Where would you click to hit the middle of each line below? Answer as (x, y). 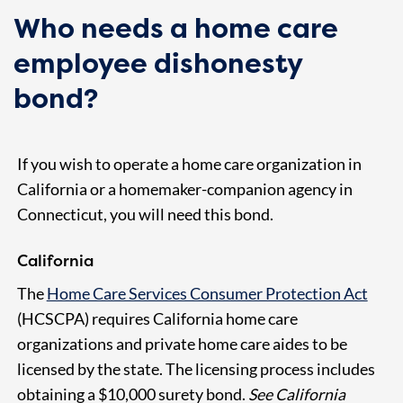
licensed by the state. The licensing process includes (196, 369)
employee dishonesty (158, 63)
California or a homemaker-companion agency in (184, 190)
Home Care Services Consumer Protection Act (207, 293)
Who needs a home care (176, 28)
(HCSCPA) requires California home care (157, 318)
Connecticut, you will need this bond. (145, 215)
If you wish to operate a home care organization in (189, 165)
